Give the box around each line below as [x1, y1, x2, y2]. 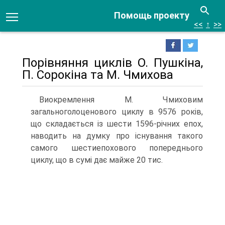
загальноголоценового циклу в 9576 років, [31, 107, 203, 117]
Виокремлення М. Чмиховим [39, 95, 203, 104]
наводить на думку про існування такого [31, 131, 203, 141]
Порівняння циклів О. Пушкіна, [22, 56, 203, 70]
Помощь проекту [114, 10, 189, 21]
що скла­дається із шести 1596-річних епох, [31, 119, 203, 129]
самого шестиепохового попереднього [31, 143, 203, 153]
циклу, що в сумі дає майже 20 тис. [31, 155, 163, 165]
